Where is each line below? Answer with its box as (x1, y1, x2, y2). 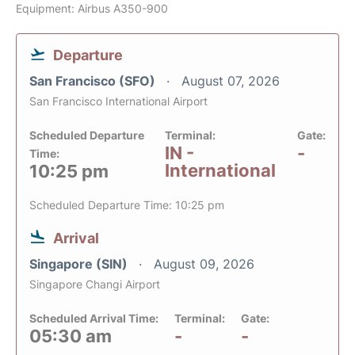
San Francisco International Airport (29, 94, 208, 109)
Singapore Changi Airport (29, 277, 160, 292)
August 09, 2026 (154, 256, 254, 273)
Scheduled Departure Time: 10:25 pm (29, 198, 224, 212)
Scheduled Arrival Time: (29, 311, 158, 326)
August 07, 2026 (181, 73, 280, 90)
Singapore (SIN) (29, 256, 131, 273)
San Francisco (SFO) (29, 73, 158, 90)
